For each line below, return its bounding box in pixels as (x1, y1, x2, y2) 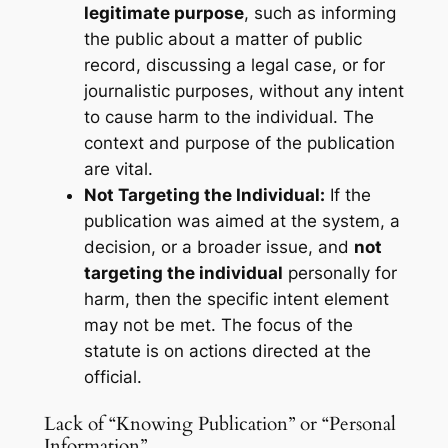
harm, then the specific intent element (83, 288, 389, 309)
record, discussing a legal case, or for (83, 54, 385, 75)
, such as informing (243, 2, 396, 23)
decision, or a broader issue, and (83, 236, 354, 257)
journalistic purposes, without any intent (83, 80, 404, 101)
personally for (282, 262, 397, 283)
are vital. (83, 158, 153, 179)
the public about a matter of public (83, 28, 362, 49)
